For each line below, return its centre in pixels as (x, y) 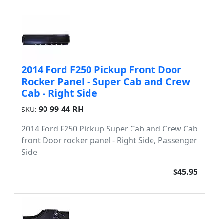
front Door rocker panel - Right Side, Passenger (109, 140)
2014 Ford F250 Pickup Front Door (101, 70)
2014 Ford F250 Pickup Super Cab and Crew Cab (109, 129)
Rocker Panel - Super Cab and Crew (106, 81)
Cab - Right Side (59, 93)
